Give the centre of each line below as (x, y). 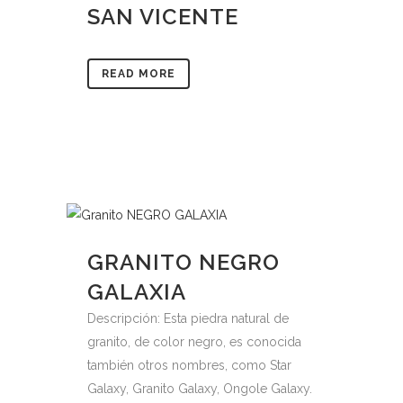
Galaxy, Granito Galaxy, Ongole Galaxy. (200, 389)
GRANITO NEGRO (184, 262)
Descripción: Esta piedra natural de (188, 318)
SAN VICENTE (163, 17)
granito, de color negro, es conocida (194, 342)
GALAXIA (137, 292)
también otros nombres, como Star (189, 365)
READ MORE (139, 74)
